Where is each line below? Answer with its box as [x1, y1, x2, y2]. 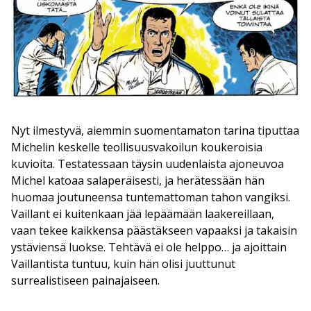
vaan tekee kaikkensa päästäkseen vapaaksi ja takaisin [11, 223, 297, 239]
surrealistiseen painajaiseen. [11, 273, 160, 289]
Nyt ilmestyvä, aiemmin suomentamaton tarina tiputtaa [11, 123, 299, 139]
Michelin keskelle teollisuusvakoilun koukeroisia [11, 140, 262, 155]
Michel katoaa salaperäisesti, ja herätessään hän [11, 173, 264, 189]
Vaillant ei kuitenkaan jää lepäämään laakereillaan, [11, 206, 274, 222]
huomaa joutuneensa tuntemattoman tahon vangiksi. [11, 190, 290, 205]
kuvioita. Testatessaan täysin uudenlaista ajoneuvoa [11, 156, 284, 172]
